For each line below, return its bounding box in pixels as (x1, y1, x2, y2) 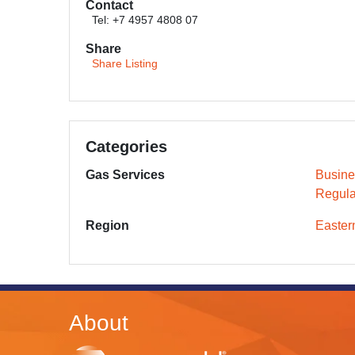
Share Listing (92, 58, 158, 70)
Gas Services (86, 168, 165, 181)
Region (86, 219, 129, 232)
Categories (86, 138, 167, 155)
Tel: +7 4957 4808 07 (92, 14, 198, 26)
